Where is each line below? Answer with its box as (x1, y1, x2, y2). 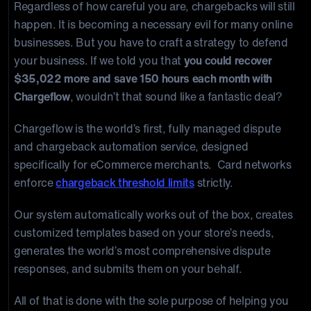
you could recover (183, 52, 272, 69)
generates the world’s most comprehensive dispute (14, 242, 271, 259)
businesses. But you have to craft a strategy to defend (14, 34, 288, 51)
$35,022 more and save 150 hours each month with (14, 70, 272, 87)
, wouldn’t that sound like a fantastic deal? (69, 88, 283, 105)
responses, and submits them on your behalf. (14, 260, 242, 277)
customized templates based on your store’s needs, (14, 224, 274, 241)
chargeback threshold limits (56, 174, 194, 191)
